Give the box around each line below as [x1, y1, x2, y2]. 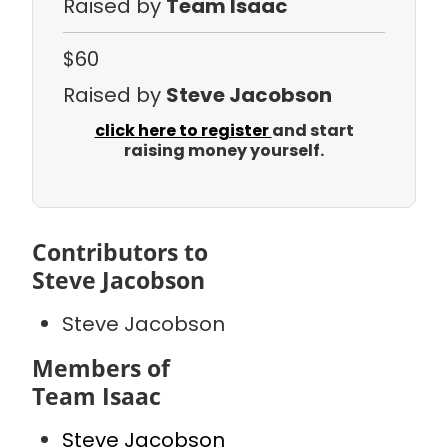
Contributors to [32, 236, 208, 269]
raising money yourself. [124, 139, 324, 163]
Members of [32, 352, 170, 385]
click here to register [94, 119, 272, 143]
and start [271, 119, 354, 143]
